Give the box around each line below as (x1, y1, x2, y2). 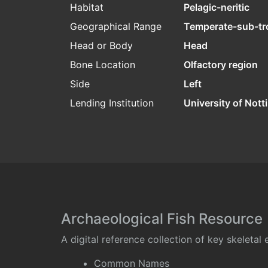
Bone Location (70, 59, 135, 71)
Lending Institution (70, 97, 154, 109)
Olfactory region (184, 59, 258, 71)
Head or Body (70, 39, 133, 52)
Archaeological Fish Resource (61, 210, 263, 228)
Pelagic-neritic (184, 1, 249, 14)
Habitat (70, 1, 103, 14)
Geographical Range (70, 20, 162, 33)
